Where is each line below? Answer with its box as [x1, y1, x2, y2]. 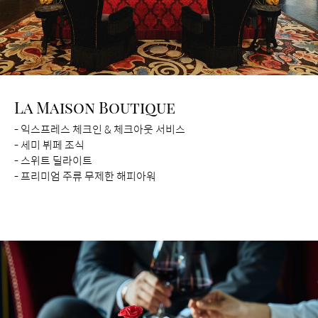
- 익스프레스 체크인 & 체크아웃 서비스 [14, 121, 185, 138]
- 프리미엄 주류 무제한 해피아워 [14, 168, 156, 185]
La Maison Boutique [14, 97, 175, 119]
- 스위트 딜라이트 [14, 152, 92, 169]
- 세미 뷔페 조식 [14, 136, 84, 153]
